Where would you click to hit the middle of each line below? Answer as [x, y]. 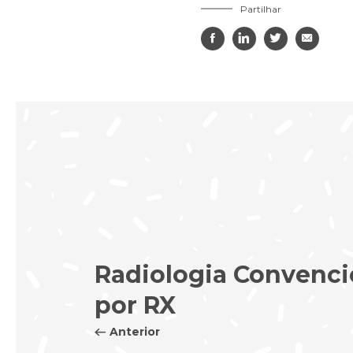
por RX [135, 305]
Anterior [135, 331]
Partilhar [260, 9]
